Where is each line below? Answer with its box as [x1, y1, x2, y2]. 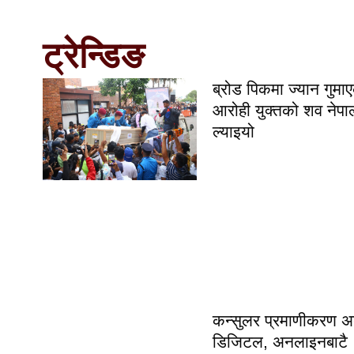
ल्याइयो [212, 122, 254, 141]
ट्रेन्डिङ [43, 35, 145, 76]
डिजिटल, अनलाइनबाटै [212, 332, 348, 351]
